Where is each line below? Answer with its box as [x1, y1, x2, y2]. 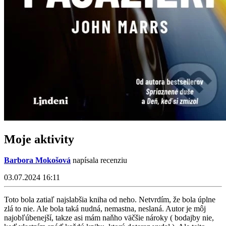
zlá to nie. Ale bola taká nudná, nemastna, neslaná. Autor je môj [4, 204, 206, 213]
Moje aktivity [4, 132, 74, 146]
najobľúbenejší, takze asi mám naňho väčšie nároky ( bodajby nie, [4, 213, 214, 222]
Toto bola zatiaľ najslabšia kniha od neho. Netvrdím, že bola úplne [4, 195, 215, 204]
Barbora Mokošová [4, 156, 71, 165]
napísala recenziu [71, 156, 127, 165]
